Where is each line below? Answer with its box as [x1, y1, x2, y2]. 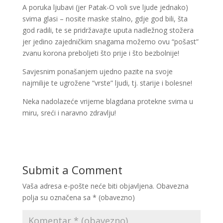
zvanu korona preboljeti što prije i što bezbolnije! [22, 48, 179, 58]
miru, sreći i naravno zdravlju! [22, 108, 116, 117]
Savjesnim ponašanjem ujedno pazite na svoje [22, 67, 173, 76]
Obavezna [156, 181, 189, 191]
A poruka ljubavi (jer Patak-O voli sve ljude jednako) [22, 2, 188, 12]
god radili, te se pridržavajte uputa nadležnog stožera [22, 25, 194, 35]
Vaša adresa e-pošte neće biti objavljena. [22, 181, 154, 191]
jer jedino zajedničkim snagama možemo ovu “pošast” [22, 37, 199, 46]
